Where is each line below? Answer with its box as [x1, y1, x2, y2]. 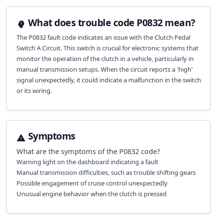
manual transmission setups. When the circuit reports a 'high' [16, 65, 193, 74]
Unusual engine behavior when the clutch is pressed [16, 189, 167, 198]
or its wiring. [16, 86, 52, 95]
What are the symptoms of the [16, 146, 119, 156]
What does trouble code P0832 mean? [28, 15, 195, 29]
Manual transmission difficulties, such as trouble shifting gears [16, 168, 196, 177]
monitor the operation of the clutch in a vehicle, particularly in [16, 54, 194, 63]
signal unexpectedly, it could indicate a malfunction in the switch [16, 76, 201, 84]
